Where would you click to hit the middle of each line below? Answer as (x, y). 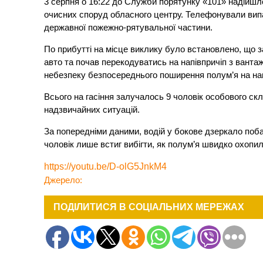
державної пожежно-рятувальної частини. (129, 28)
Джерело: (63, 180)
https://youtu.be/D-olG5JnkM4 (106, 167)
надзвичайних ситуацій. (92, 110)
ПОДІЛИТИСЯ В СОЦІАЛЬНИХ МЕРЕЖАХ (149, 207)
